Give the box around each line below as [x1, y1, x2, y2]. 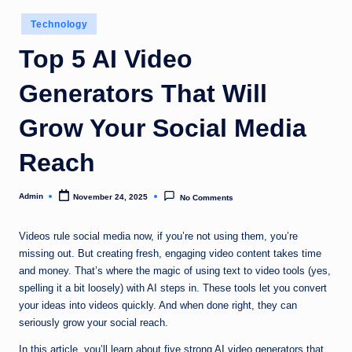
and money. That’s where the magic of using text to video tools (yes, [19, 265, 331, 277]
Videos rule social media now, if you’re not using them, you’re [19, 230, 298, 243]
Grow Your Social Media [19, 113, 306, 142]
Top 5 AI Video [19, 44, 192, 73]
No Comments [179, 192, 233, 202]
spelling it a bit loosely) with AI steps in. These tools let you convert [19, 282, 327, 295]
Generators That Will [19, 79, 267, 108]
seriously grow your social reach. [19, 317, 168, 329]
